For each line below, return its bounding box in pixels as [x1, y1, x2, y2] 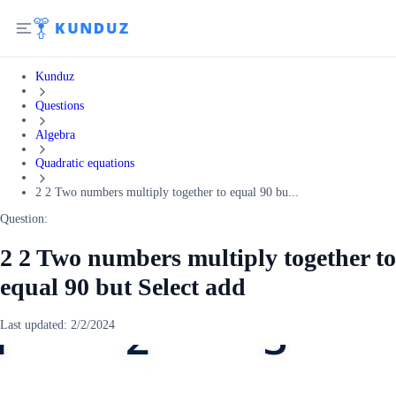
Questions [35, 98, 84, 112]
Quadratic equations [35, 156, 134, 171]
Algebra [35, 127, 75, 141]
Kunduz [35, 70, 74, 83]
